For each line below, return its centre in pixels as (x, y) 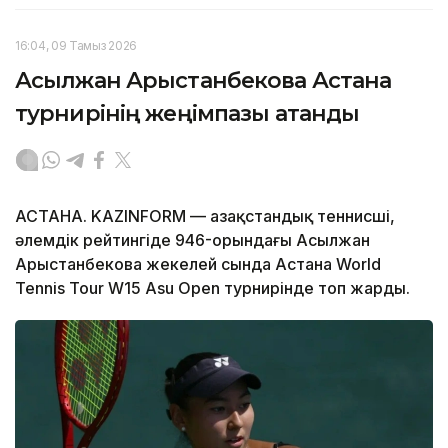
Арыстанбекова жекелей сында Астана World (198, 264)
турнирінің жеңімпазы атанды (187, 114)
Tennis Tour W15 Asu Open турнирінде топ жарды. (212, 288)
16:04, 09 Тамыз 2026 (76, 46)
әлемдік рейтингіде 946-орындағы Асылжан (192, 240)
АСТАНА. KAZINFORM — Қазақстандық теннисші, (205, 216)
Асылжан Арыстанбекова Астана (203, 81)
